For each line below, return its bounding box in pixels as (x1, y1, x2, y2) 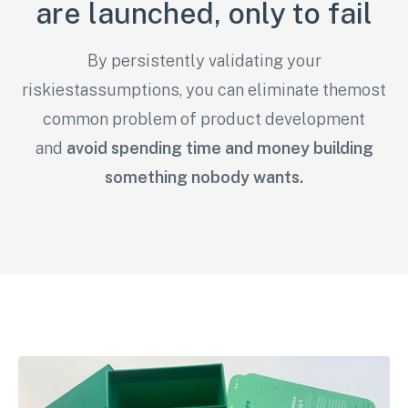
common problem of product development (43, 109, 365, 129)
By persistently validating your (87, 51, 321, 71)
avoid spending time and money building (66, 138, 373, 158)
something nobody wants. (105, 168, 303, 188)
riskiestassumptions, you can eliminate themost (22, 80, 386, 100)
